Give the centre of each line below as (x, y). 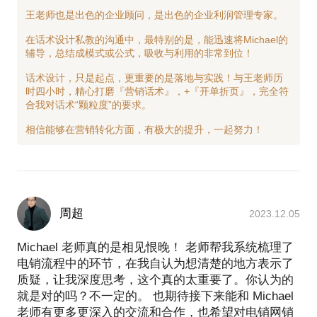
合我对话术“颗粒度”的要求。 (88, 104)
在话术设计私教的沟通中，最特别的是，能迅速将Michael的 (157, 39)
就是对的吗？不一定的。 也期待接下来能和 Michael (155, 296)
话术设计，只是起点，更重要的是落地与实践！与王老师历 (154, 77)
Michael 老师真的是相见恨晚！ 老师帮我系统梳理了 (155, 247)
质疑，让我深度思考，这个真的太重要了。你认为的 (155, 279)
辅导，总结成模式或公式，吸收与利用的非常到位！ (139, 53)
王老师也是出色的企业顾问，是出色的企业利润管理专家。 (154, 15)
